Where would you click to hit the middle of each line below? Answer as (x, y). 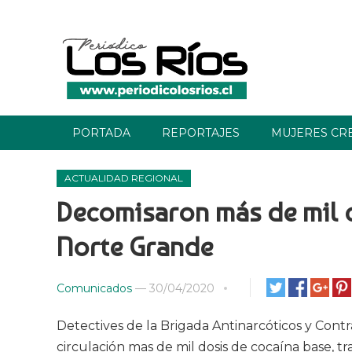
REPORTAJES (201, 133)
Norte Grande (135, 247)
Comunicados (94, 288)
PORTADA (101, 133)
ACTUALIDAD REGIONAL (124, 178)
